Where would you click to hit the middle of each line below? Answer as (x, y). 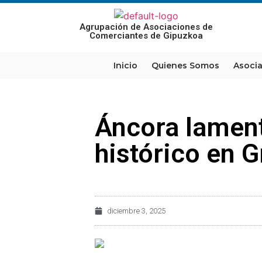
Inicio (125, 65)
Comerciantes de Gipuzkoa (146, 36)
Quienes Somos (185, 65)
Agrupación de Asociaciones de (146, 27)
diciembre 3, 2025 (136, 211)
